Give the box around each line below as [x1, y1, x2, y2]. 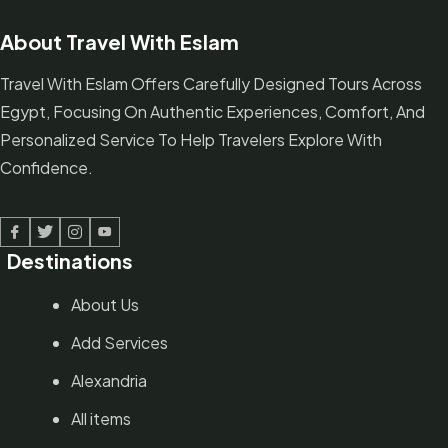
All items [71, 408, 131, 430]
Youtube [103, 233, 167, 255]
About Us [71, 294, 139, 316]
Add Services [71, 332, 168, 354]
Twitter [43, 233, 98, 255]
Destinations [7, 248, 133, 274]
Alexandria [71, 370, 147, 392]
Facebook [13, 233, 90, 255]
